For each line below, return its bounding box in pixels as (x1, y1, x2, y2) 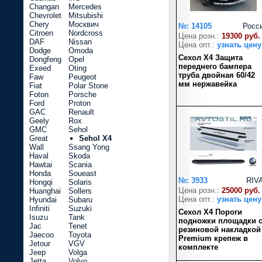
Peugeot (68, 73, 96, 81)
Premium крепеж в (178, 234, 248, 243)
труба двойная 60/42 (178, 71, 255, 80)
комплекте (178, 243, 218, 251)
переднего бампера (178, 62, 251, 71)
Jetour (29, 239, 50, 248)
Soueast (68, 169, 96, 178)
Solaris (68, 178, 92, 187)
